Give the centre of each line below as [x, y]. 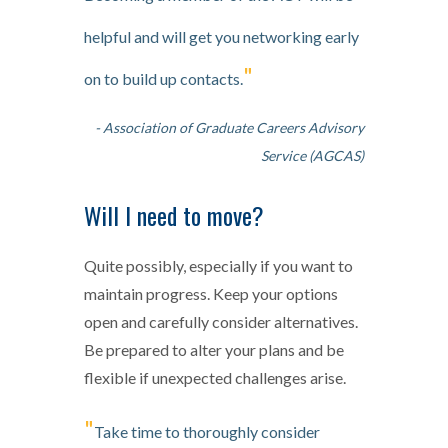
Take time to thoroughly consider [207, 431]
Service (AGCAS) [312, 155]
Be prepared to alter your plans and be [214, 349]
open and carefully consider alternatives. [221, 321]
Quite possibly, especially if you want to [218, 265]
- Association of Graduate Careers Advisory [229, 127]
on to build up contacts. [163, 78]
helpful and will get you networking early [221, 36]
